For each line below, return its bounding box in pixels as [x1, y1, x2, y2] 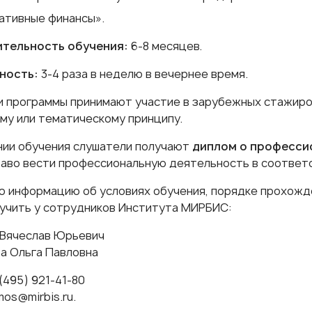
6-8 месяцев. [130, 38, 205, 54]
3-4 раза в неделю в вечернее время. [38, 65, 251, 81]
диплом [192, 138, 240, 154]
